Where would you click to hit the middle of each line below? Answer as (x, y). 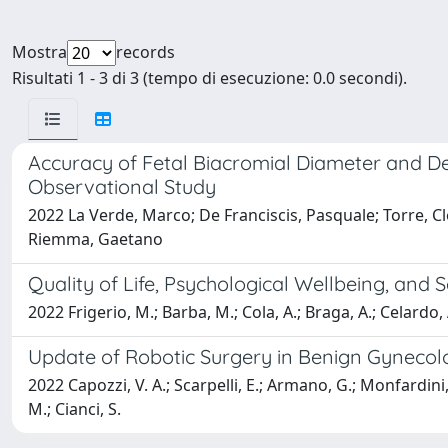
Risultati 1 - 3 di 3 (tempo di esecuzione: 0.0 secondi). (209, 78)
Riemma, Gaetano (95, 239)
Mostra (39, 52)
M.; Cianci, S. (74, 409)
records (145, 52)
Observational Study (122, 186)
